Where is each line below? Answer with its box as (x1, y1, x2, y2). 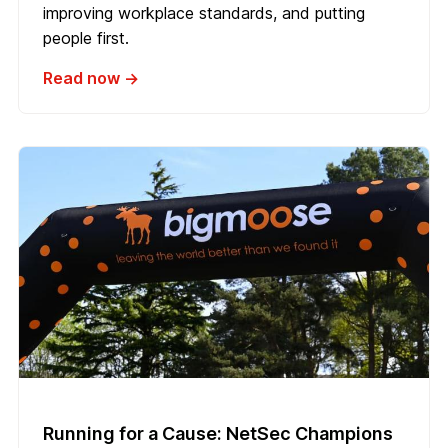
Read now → (43, 68, 139, 89)
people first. (43, 28, 129, 49)
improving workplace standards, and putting (43, 3, 365, 24)
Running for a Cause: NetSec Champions (43, 422, 393, 444)
